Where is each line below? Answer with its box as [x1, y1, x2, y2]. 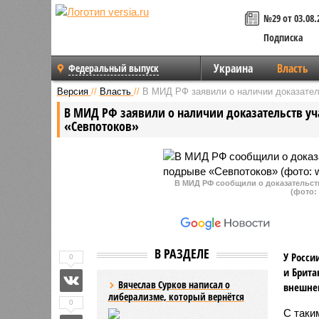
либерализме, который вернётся [108, 289, 244, 303]
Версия [56, 85, 88, 97]
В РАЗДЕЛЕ [155, 244, 209, 262]
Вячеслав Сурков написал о [117, 277, 230, 291]
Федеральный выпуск [68, 61, 159, 75]
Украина [213, 61, 253, 76]
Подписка [263, 31, 303, 44]
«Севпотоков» [63, 117, 139, 135]
